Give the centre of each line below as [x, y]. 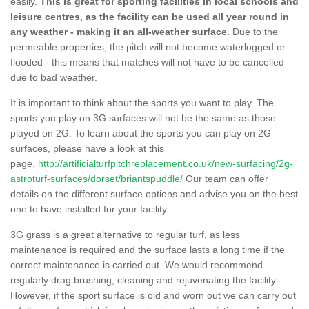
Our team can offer [226, 178]
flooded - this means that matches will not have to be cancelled [147, 62]
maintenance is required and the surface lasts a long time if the [148, 249]
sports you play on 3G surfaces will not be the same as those [143, 118]
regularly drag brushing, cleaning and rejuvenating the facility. [144, 280]
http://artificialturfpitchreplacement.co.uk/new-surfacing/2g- [166, 163]
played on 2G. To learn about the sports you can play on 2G [141, 133]
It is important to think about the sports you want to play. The [142, 102]
